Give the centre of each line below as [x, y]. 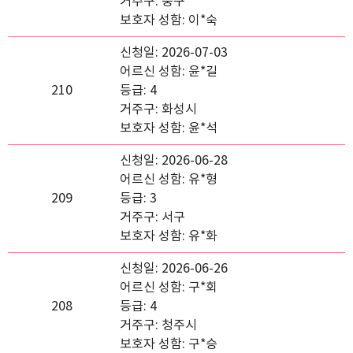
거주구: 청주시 [158, 325]
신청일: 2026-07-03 [174, 53]
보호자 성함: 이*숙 [169, 20]
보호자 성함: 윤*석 [169, 128]
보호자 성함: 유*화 [169, 236]
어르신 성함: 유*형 [169, 180]
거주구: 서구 [152, 217]
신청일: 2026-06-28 [174, 161]
